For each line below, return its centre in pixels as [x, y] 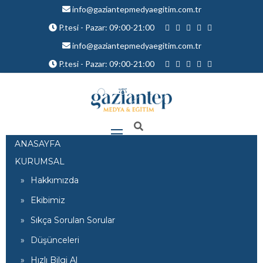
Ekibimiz [48, 200]
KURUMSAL [40, 161]
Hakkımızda [55, 180]
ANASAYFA [38, 144]
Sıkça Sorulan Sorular [73, 220]
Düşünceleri [55, 240]
